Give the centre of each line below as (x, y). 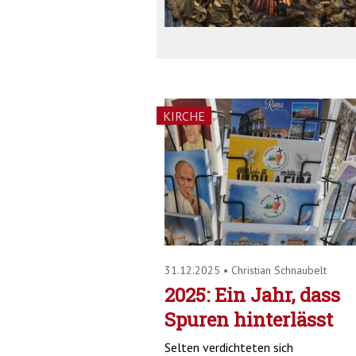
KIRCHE (184, 116)
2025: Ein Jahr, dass (252, 294)
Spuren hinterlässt (249, 319)
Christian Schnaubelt (279, 270)
